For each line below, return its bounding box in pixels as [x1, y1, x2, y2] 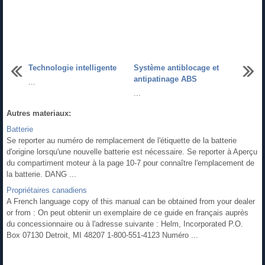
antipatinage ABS [134, 75, 197, 84]
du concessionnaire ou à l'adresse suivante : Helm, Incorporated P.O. [7, 219, 243, 229]
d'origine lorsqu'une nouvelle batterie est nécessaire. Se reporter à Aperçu [7, 147, 257, 157]
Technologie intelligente [28, 63, 117, 73]
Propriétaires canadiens [7, 186, 87, 195]
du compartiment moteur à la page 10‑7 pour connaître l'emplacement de [7, 159, 254, 168]
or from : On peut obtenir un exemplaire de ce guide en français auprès [7, 208, 248, 218]
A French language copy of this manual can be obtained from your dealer [7, 197, 255, 206]
